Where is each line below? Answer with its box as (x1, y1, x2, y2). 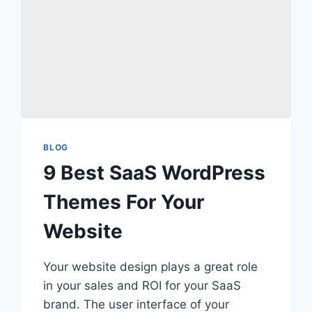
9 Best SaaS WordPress (43, 161, 266, 185)
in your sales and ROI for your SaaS (43, 279, 242, 293)
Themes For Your (43, 190, 205, 214)
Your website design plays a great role (43, 260, 258, 274)
